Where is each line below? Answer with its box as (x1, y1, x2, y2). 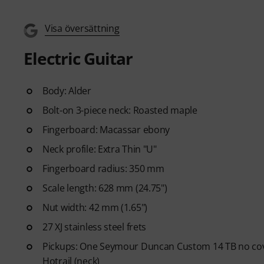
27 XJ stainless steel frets (42, 220, 147, 233)
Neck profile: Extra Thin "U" (42, 142, 157, 156)
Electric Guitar (24, 47, 133, 70)
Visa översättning (45, 21, 120, 35)
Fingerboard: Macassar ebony (42, 123, 170, 136)
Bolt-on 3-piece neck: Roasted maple (42, 103, 197, 117)
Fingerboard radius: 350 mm (42, 161, 164, 175)
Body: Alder (42, 84, 91, 97)
